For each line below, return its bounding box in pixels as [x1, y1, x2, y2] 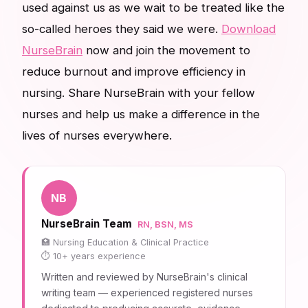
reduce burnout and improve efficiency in [22, 65, 245, 79]
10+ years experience [53, 251, 146, 262]
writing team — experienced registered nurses [41, 287, 253, 299]
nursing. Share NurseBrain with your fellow [22, 86, 255, 100]
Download [221, 22, 276, 36]
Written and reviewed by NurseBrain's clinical [41, 271, 247, 283]
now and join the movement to [82, 43, 250, 58]
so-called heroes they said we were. [22, 22, 221, 36]
